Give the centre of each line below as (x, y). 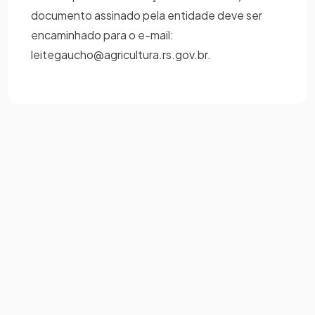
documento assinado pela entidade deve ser (147, 15)
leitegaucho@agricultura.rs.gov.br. (121, 54)
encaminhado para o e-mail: (102, 34)
